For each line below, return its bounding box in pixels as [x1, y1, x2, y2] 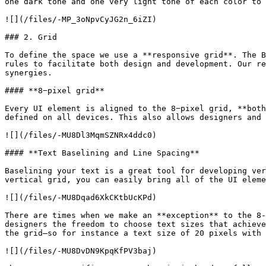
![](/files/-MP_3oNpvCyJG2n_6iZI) [5, 15, 157, 24]
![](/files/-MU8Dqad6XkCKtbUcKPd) [5, 193, 157, 202]
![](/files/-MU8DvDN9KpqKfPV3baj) [5, 246, 157, 255]
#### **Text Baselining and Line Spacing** [5, 148, 199, 157]
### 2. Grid [5, 33, 57, 42]
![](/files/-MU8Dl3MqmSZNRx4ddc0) [5, 131, 157, 140]
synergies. [5, 68, 52, 77]
